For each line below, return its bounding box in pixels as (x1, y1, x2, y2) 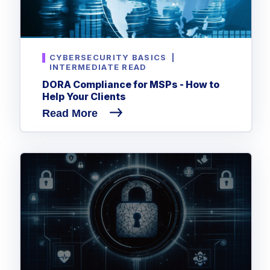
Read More (42, 107, 101, 119)
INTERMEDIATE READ (49, 62, 147, 72)
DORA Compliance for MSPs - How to (42, 78, 219, 90)
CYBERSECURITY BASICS (49, 52, 167, 63)
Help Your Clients (42, 90, 126, 102)
